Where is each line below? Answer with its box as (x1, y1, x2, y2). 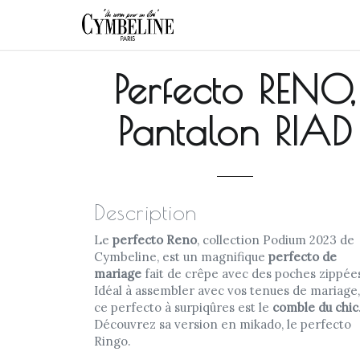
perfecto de (268, 249, 337, 264)
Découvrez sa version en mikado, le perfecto (94, 317, 351, 332)
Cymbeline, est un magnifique (94, 249, 268, 264)
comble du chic (272, 300, 358, 315)
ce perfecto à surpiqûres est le (94, 300, 272, 315)
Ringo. (94, 333, 131, 349)
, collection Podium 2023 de (197, 232, 354, 247)
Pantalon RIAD (117, 108, 353, 153)
